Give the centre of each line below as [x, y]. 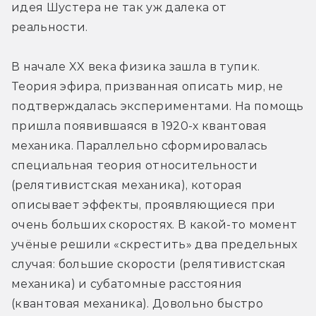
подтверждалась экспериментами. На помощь [158, 107]
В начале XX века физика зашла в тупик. [136, 67]
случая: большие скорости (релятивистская [149, 265]
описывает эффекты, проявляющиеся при [144, 205]
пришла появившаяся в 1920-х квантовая [139, 126]
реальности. [50, 28]
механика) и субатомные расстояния [127, 284]
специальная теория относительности [134, 166]
